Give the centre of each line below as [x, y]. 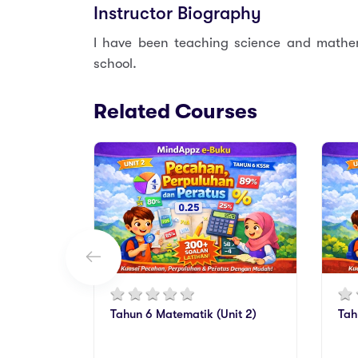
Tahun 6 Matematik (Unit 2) [183, 314]
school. [117, 63]
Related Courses [175, 111]
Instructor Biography [177, 13]
